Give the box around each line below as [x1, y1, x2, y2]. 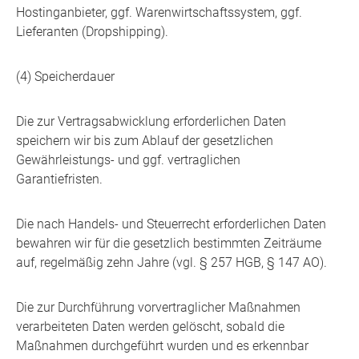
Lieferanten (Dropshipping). [16, 24, 168, 40]
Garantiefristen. [16, 171, 103, 188]
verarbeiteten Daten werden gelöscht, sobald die [16, 319, 284, 335]
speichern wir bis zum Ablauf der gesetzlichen [16, 133, 273, 149]
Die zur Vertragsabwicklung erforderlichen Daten [16, 114, 286, 130]
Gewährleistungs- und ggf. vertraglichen [16, 152, 240, 168]
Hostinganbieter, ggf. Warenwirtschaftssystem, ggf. [16, 5, 302, 21]
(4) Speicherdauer [16, 69, 115, 85]
